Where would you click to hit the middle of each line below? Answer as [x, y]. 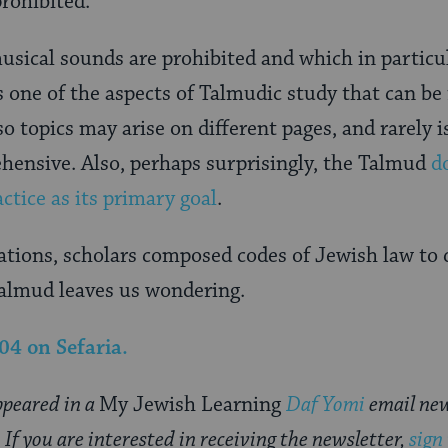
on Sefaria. [77, 347]
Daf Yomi [325, 404]
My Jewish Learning [192, 404]
